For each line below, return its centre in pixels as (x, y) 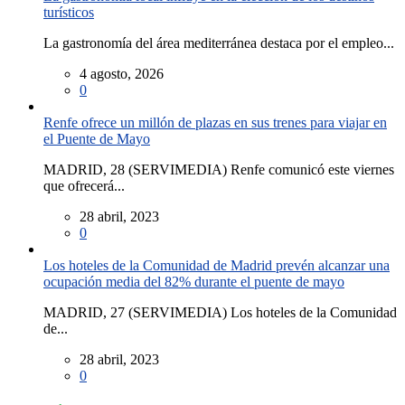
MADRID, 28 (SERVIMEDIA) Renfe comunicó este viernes (219, 170)
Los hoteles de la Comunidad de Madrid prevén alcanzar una (217, 266)
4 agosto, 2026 (122, 74)
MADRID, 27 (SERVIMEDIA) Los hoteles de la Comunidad (220, 313)
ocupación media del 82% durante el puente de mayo (194, 282)
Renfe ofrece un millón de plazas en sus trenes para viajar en (215, 123)
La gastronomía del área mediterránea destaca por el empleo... (219, 43)
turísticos (69, 13)
